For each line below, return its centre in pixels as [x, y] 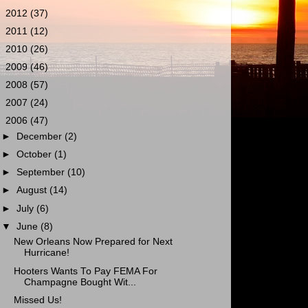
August [33, 190]
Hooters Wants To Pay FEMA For [85, 271]
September [42, 173]
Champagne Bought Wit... [80, 282]
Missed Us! [37, 300]
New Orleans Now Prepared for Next [93, 242]
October [36, 155]
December [41, 136]
